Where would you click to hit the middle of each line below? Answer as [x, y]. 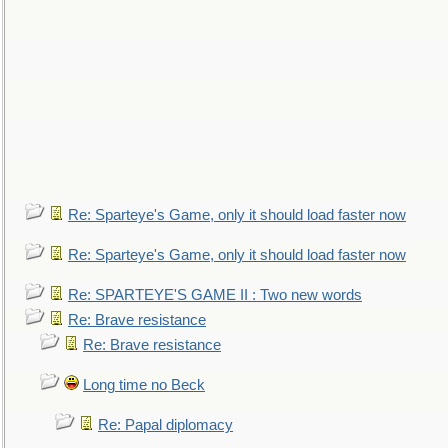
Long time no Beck [144, 385]
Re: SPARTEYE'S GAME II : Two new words [215, 295]
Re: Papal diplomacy [165, 425]
